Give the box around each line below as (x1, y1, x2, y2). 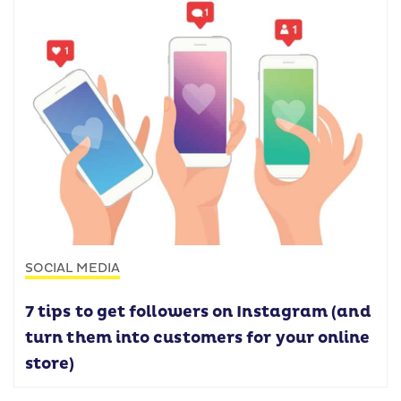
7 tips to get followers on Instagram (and (25, 303, 371, 323)
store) (25, 354, 75, 375)
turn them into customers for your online (25, 328, 371, 349)
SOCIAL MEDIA (25, 260, 120, 277)
